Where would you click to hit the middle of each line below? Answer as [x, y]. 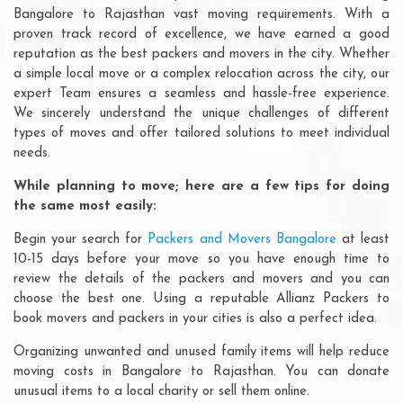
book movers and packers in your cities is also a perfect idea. [195, 318]
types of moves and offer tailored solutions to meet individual [201, 133]
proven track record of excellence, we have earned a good [201, 34]
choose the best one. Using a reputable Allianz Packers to [201, 299]
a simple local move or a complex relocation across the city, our [201, 74]
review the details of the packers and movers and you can [201, 279]
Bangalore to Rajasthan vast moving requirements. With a [201, 14]
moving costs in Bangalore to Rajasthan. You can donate [201, 372]
